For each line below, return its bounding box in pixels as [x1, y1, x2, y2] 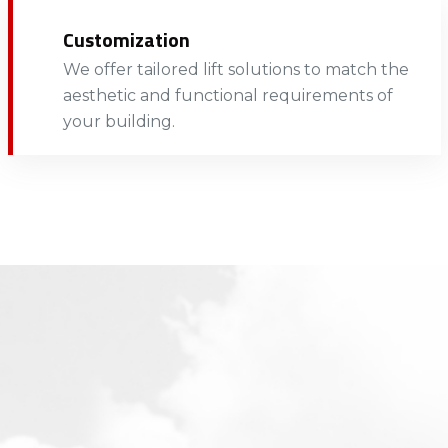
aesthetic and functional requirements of [62, 85, 393, 105]
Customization [62, 23, 190, 55]
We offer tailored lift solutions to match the [62, 59, 409, 79]
